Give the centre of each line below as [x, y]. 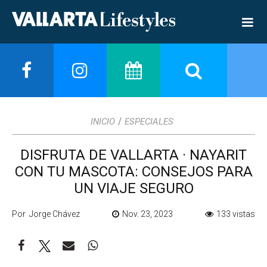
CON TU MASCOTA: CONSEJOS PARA [133, 171]
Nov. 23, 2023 [148, 214]
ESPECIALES [149, 121]
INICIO [103, 121]
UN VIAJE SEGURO [133, 188]
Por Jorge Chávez [46, 214]
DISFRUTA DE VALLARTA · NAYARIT [133, 155]
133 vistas [236, 214]
